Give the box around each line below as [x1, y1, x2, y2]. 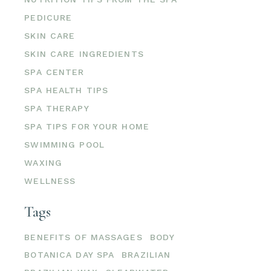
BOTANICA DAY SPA [24, 249, 115, 260]
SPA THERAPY [24, 103, 90, 113]
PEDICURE [24, 12, 73, 22]
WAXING [24, 157, 63, 168]
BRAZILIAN [122, 249, 171, 260]
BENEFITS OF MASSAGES [24, 232, 143, 242]
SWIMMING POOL [24, 139, 105, 149]
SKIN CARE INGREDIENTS [24, 48, 144, 59]
